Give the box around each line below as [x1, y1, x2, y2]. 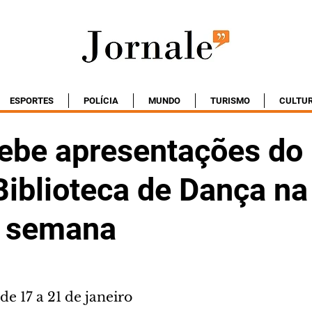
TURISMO [210, 95, 250, 106]
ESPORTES [10, 95, 54, 106]
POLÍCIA [84, 95, 118, 106]
